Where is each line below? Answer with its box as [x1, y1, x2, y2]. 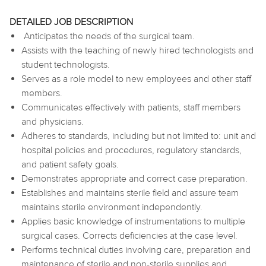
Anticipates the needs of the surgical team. [24, 30, 197, 42]
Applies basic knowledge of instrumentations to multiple [21, 215, 245, 227]
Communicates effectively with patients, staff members [21, 101, 240, 113]
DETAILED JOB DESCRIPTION [9, 15, 133, 28]
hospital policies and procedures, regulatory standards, [21, 144, 242, 156]
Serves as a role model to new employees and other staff [21, 72, 251, 85]
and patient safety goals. [21, 158, 121, 170]
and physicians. [21, 115, 84, 128]
